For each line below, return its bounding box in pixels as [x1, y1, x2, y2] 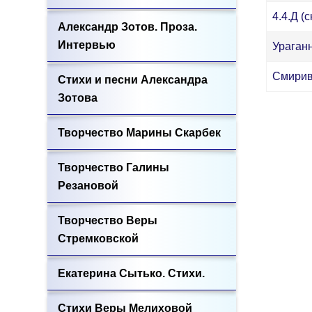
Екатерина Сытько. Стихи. [58, 267, 205, 279]
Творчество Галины [58, 162, 169, 173]
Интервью [58, 39, 116, 51]
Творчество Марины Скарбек [58, 127, 221, 139]
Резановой [58, 180, 118, 192]
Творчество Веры [58, 214, 157, 226]
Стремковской [58, 233, 139, 244]
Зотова [58, 92, 97, 104]
